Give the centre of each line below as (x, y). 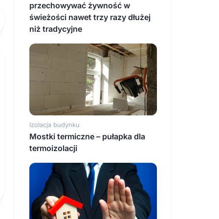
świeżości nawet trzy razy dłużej (90, 17)
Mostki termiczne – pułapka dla (87, 137)
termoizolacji (53, 148)
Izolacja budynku (55, 125)
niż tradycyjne (56, 29)
